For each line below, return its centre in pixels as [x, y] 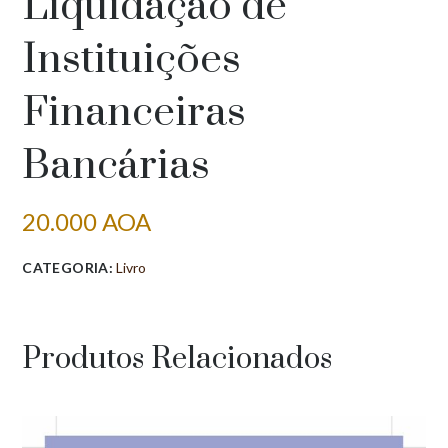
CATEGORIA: [69, 267]
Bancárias [116, 165]
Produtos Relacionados [177, 358]
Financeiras [134, 112]
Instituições [132, 59]
